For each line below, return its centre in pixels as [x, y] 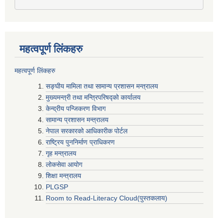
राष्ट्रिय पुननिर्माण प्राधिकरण [81, 142]
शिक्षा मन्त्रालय [64, 175]
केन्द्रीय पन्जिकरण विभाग [77, 108]
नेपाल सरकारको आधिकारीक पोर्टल [88, 131]
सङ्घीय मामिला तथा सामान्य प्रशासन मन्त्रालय [102, 86]
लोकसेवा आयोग [65, 164]
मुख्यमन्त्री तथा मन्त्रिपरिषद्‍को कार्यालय [93, 97]
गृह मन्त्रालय [62, 153]
